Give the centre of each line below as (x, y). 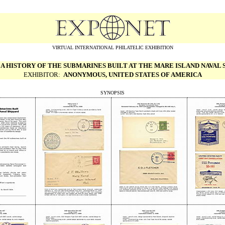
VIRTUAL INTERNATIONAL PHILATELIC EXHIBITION (113, 47)
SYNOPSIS (113, 93)
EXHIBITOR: (43, 75)
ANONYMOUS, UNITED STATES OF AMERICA (132, 75)
